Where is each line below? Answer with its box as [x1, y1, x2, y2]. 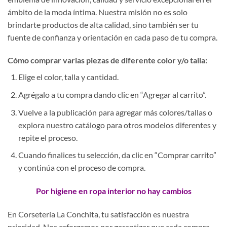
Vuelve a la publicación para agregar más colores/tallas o [18, 107, 212, 117]
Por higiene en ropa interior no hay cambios [35, 186, 192, 196]
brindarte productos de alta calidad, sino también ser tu [8, 19, 199, 29]
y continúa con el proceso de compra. [18, 163, 145, 173]
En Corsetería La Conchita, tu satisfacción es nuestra [8, 209, 189, 219]
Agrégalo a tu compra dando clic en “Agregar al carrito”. [18, 90, 206, 100]
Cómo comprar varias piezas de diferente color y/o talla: [8, 55, 207, 65]
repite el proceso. [18, 132, 78, 142]
